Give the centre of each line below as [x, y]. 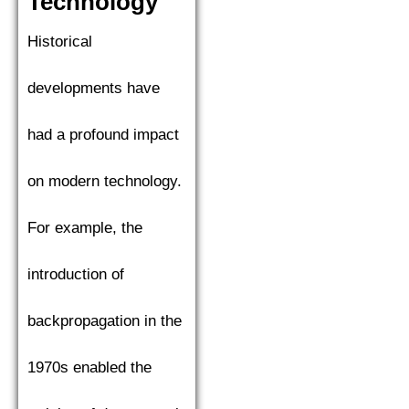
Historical [60, 42]
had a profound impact [103, 135]
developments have [94, 89]
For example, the [85, 228]
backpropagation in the [105, 321]
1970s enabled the [89, 368]
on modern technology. [105, 182]
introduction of [76, 275]
